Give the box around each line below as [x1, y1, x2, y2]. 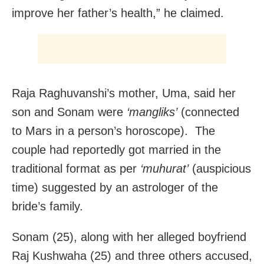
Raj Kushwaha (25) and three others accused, [12, 249, 252, 262]
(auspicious [189, 161, 251, 175]
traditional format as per [12, 161, 140, 175]
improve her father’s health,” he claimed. [12, 6, 224, 19]
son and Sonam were [12, 105, 127, 118]
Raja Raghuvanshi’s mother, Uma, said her [12, 86, 236, 100]
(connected [177, 105, 239, 118]
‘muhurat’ [140, 161, 189, 175]
